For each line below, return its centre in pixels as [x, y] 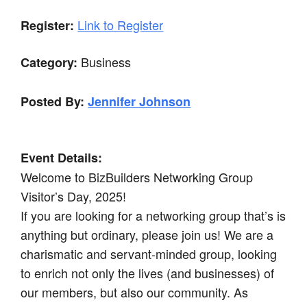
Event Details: [62, 157]
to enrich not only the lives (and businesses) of [148, 272]
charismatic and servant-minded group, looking [149, 253]
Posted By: [53, 101]
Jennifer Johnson [139, 101]
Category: [49, 62]
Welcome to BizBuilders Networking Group [137, 176]
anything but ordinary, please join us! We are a [147, 234]
